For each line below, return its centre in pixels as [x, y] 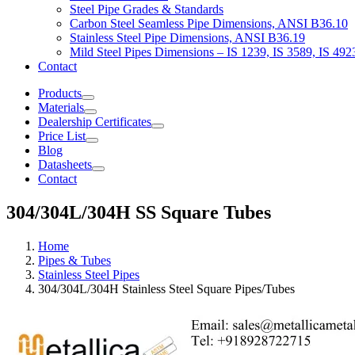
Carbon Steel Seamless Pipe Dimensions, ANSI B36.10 [209, 24]
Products [60, 94]
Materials [61, 108]
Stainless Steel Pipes [89, 275]
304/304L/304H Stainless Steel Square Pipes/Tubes [166, 289]
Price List [62, 136]
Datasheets [65, 165]
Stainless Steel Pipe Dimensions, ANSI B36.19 [187, 38]
